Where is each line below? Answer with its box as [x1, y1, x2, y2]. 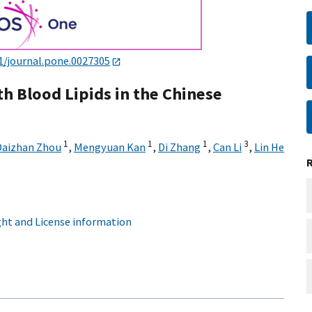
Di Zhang [158, 140, 201, 155]
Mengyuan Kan [74, 140, 146, 155]
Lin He [254, 140, 284, 155]
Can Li [213, 140, 242, 155]
